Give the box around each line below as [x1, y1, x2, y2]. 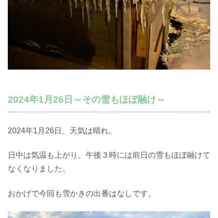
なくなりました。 [8, 164, 70, 173]
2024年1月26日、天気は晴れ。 [8, 127, 116, 135]
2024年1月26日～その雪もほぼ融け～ [8, 94, 165, 105]
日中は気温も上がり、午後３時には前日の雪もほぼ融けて [8, 151, 210, 160]
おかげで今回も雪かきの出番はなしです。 [8, 189, 156, 198]
